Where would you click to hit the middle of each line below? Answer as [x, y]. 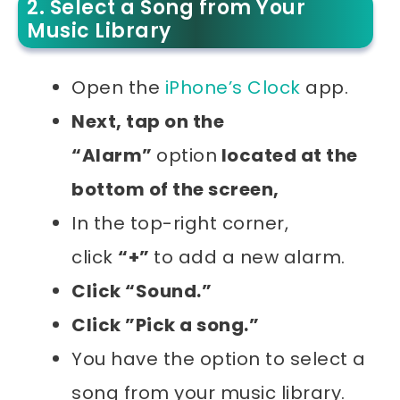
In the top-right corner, [180, 223]
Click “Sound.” [142, 291]
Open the [118, 87]
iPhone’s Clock [233, 87]
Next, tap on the [148, 121]
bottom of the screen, [175, 189]
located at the [287, 155]
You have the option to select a [219, 358]
